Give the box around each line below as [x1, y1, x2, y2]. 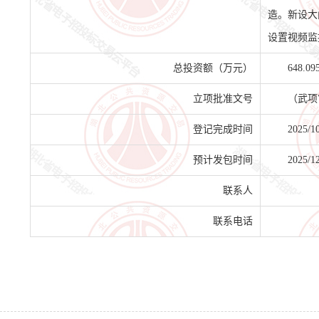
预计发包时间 [193, 155, 253, 165]
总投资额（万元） [173, 63, 253, 73]
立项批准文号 [193, 93, 253, 104]
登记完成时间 [193, 124, 253, 135]
